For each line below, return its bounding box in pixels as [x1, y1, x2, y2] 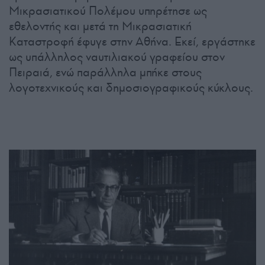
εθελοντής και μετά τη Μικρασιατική [9, 18, 192, 34]
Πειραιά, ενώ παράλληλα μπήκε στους [9, 64, 202, 80]
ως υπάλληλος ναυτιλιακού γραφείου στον [9, 49, 225, 65]
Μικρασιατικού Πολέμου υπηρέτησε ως [9, 3, 207, 19]
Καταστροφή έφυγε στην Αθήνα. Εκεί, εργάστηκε [9, 34, 256, 50]
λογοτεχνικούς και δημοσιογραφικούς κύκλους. [9, 80, 253, 96]
